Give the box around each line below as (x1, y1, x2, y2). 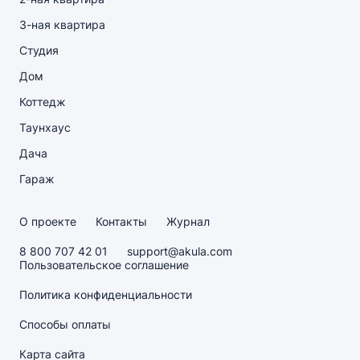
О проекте (19, 215, 76, 228)
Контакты (96, 215, 147, 228)
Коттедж (19, 95, 66, 108)
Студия (19, 43, 59, 57)
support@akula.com (127, 244, 232, 258)
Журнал (166, 215, 210, 228)
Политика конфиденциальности (19, 288, 192, 301)
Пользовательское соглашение (19, 258, 189, 272)
